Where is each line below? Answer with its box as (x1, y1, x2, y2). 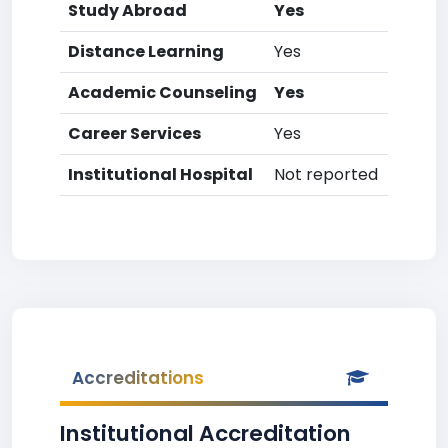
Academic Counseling (68, 81, 257, 104)
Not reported (274, 163, 378, 186)
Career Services (68, 122, 201, 145)
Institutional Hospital (68, 163, 253, 186)
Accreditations (72, 366, 204, 390)
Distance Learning (68, 40, 224, 63)
